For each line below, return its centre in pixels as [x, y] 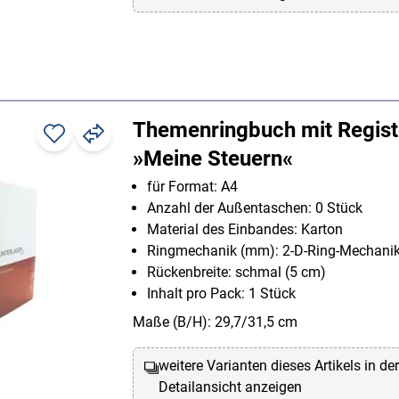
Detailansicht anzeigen [231, 387]
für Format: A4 [192, 187]
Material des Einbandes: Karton [245, 230]
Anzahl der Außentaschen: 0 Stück [255, 208]
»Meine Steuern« [213, 159]
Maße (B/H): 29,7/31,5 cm [215, 322]
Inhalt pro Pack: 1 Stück [221, 294]
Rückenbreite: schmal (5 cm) [236, 273]
